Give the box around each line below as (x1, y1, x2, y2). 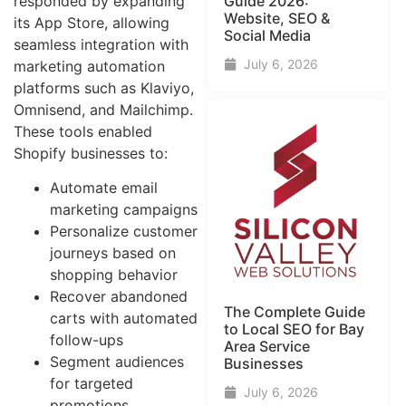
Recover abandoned (50, 286, 188, 305)
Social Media (224, 26, 311, 45)
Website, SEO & (224, 9, 330, 28)
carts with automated (50, 308, 198, 327)
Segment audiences (50, 352, 184, 371)
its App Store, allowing (14, 13, 169, 32)
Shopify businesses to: (14, 143, 168, 162)
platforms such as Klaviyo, (14, 78, 194, 97)
